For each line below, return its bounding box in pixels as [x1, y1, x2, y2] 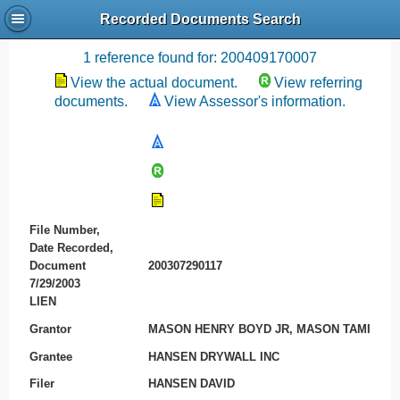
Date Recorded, [29, 241, 113, 255]
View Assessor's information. [164, 94, 346, 109]
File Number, [29, 223, 100, 237]
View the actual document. [71, 75, 237, 90]
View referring [274, 75, 362, 90]
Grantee [29, 349, 72, 363]
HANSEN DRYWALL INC [148, 349, 280, 363]
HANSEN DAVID [148, 377, 236, 391]
